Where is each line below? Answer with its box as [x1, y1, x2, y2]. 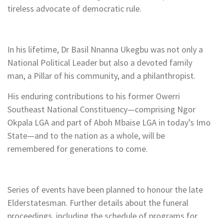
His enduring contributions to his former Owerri [7, 91, 180, 102]
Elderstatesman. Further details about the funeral [7, 197, 188, 209]
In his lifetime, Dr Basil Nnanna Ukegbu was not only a [7, 44, 203, 55]
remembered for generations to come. [7, 143, 148, 155]
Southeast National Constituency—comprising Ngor [7, 104, 196, 115]
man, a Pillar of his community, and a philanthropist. [7, 70, 196, 82]
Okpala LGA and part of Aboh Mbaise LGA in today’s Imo [7, 117, 211, 128]
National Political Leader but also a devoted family [7, 57, 192, 69]
